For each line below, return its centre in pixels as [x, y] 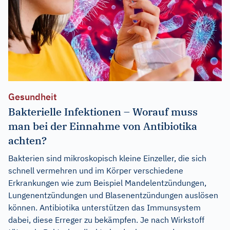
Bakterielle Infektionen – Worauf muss [103, 111]
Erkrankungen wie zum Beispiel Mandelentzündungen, [107, 183]
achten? [27, 140]
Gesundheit [33, 97]
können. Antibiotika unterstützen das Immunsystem [104, 207]
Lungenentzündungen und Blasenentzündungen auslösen [113, 195]
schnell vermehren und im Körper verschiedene [96, 170]
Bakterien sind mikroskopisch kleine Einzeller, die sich [107, 158]
